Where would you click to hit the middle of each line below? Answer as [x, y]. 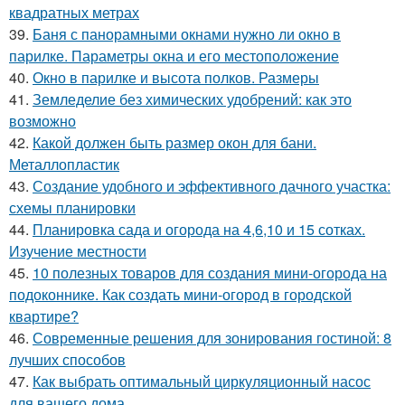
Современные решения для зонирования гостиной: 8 [212, 338]
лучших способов [67, 360]
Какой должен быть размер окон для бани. [174, 143]
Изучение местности [78, 251]
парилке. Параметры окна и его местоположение [174, 56]
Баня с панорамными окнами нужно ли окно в [187, 34]
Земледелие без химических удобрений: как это [192, 99]
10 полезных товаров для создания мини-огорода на [210, 273]
